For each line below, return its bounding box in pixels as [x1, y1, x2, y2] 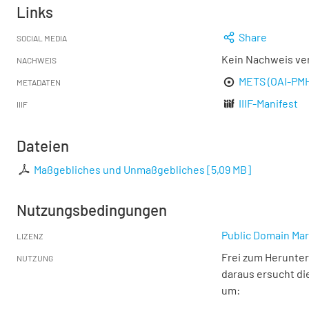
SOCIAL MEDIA [17, 33, 67, 43]
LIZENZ [17, 231, 43, 241]
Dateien [17, 137, 69, 154]
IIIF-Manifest [239, 97, 299, 110]
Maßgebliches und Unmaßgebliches [34, 163, 206, 176]
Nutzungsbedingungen [17, 201, 167, 219]
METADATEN [17, 77, 61, 87]
